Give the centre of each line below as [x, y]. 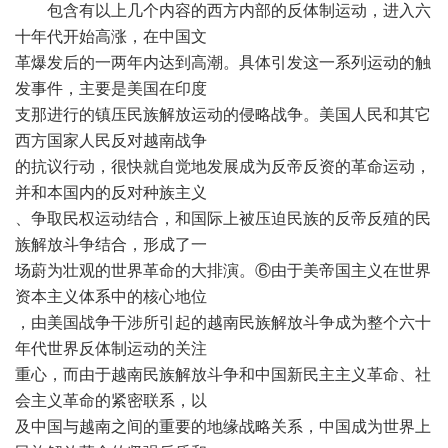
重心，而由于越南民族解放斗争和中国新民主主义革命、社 [223, 374]
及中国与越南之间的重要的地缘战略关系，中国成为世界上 [223, 426]
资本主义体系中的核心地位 [111, 296]
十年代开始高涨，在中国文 [111, 36]
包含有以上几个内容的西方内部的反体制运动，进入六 [223, 10]
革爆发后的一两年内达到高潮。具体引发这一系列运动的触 [223, 62]
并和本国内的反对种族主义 [111, 192]
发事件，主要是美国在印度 [111, 88]
